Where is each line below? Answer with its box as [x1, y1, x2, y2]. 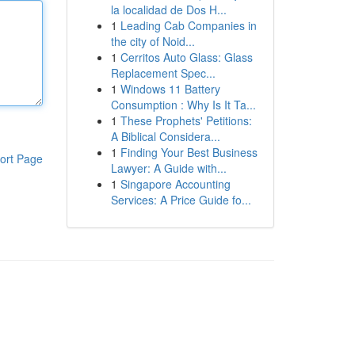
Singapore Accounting [120, 176, 231, 192]
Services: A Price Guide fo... [110, 192, 251, 208]
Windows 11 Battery [120, 81, 220, 97]
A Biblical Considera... [110, 128, 220, 144]
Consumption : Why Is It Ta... [110, 97, 256, 113]
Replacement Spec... [110, 65, 216, 81]
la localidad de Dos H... [110, 2, 227, 17]
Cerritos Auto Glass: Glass [120, 49, 253, 65]
